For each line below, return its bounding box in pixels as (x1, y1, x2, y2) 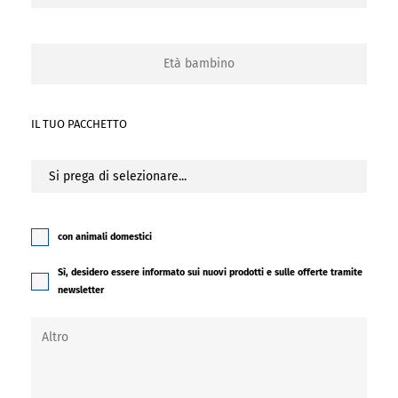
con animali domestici (58, 230, 152, 243)
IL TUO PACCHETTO (31, 116, 127, 131)
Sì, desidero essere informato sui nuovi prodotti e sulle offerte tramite (58, 266, 362, 278)
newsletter (58, 283, 104, 296)
